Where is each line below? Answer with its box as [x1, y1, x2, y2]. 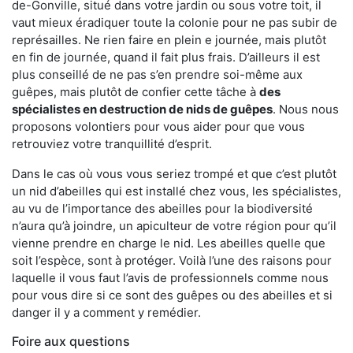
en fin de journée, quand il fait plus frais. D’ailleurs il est [12, 50, 320, 65]
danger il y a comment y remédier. [12, 305, 201, 321]
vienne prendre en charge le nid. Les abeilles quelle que [12, 236, 325, 251]
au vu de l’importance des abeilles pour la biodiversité [12, 201, 313, 217]
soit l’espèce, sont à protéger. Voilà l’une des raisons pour [12, 253, 332, 269]
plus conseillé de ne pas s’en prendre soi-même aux [12, 67, 303, 83]
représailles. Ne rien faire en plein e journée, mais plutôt [12, 32, 326, 48]
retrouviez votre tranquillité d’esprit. [12, 136, 212, 152]
